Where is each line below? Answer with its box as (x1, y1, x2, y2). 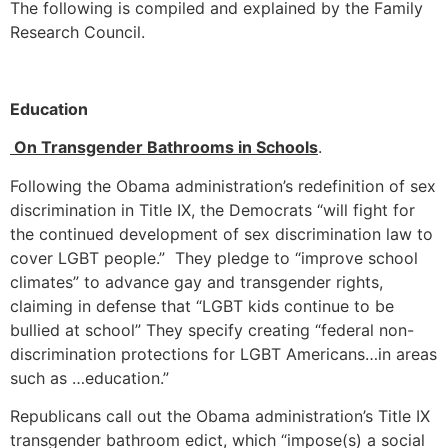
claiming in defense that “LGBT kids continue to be (10, 295, 394, 316)
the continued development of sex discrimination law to (10, 223, 433, 244)
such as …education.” (10, 367, 169, 388)
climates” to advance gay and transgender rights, (10, 271, 383, 292)
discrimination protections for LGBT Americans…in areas (10, 343, 437, 364)
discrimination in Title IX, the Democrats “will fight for (10, 199, 415, 220)
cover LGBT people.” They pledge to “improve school (10, 247, 418, 268)
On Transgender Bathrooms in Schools (10, 137, 318, 158)
